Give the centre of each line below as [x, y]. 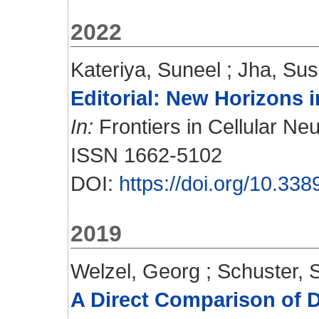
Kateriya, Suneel [146, 69]
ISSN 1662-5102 [146, 155]
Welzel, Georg [135, 271]
